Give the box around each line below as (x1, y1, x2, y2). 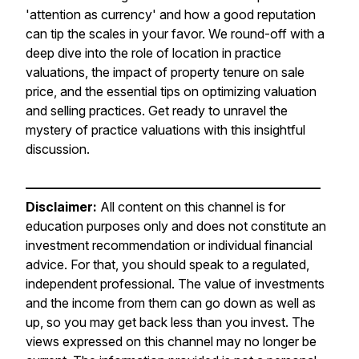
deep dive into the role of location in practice (26, 45, 281, 61)
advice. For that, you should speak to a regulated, (26, 256, 309, 272)
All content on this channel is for (100, 199, 285, 215)
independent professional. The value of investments (26, 276, 325, 292)
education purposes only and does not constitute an (26, 218, 326, 234)
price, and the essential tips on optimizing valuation (26, 83, 317, 99)
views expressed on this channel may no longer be (26, 333, 317, 349)
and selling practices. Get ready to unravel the (26, 103, 288, 119)
